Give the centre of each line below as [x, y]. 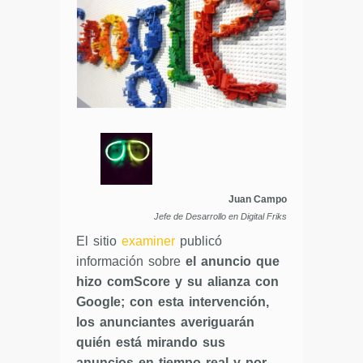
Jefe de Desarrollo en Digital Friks [220, 217]
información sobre [128, 262]
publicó [199, 241]
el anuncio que [230, 262]
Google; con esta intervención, [173, 302]
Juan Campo [258, 200]
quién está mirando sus [151, 343]
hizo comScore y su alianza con [177, 282]
